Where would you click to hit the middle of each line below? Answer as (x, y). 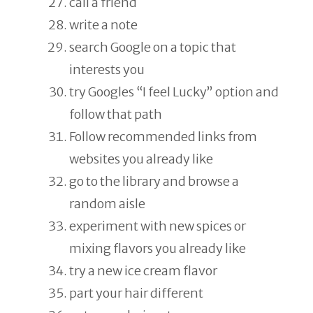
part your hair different (136, 293)
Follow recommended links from (163, 137)
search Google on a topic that (153, 47)
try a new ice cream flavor (143, 271)
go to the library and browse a (154, 181)
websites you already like (141, 159)
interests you (107, 70)
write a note (103, 25)
